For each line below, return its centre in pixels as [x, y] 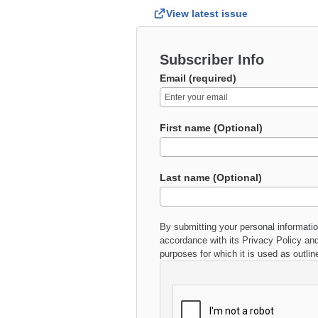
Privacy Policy [272, 240]
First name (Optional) [211, 128]
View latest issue [207, 13]
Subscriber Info [212, 60]
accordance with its [199, 240]
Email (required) [198, 78]
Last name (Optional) [211, 177]
